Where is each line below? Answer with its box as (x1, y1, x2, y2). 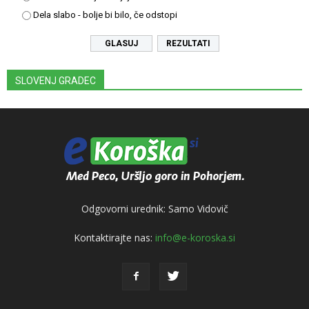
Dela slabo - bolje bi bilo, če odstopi (33, 9, 177, 20)
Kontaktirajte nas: (74, 230, 155, 244)
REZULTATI (166, 38, 210, 48)
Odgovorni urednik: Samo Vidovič (81, 201, 228, 215)
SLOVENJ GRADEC (15, 74, 96, 86)
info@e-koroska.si (155, 230, 235, 244)
